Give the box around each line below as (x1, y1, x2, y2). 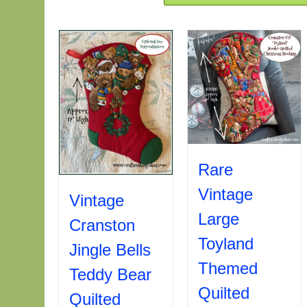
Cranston (69, 216, 136, 235)
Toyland (197, 234, 254, 253)
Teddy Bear (69, 265, 152, 284)
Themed (197, 258, 258, 278)
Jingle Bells (69, 241, 151, 260)
